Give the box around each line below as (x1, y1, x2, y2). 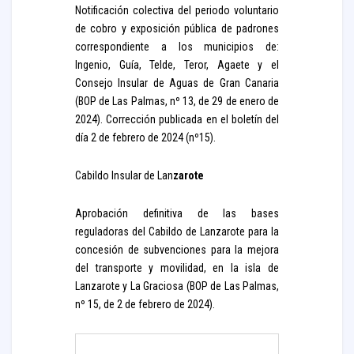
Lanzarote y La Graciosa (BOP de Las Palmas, (75, 280, 279, 292)
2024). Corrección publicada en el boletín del (75, 113, 279, 126)
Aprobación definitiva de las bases (75, 207, 279, 220)
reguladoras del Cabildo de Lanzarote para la (75, 225, 279, 238)
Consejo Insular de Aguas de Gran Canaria (75, 77, 279, 89)
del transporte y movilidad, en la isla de (75, 262, 279, 274)
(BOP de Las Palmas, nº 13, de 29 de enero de (75, 95, 279, 107)
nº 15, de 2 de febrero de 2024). (75, 298, 215, 311)
